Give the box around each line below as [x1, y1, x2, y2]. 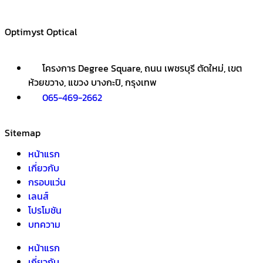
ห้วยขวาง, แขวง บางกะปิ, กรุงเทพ [28, 75, 157, 89]
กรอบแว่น [28, 174, 66, 189]
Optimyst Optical [5, 24, 77, 39]
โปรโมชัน [28, 203, 62, 217]
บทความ [28, 217, 60, 231]
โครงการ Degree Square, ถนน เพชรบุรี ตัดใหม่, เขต [42, 60, 242, 75]
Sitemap [5, 125, 41, 140]
